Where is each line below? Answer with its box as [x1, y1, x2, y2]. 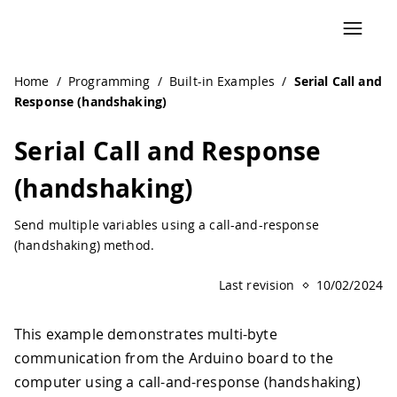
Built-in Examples [168, 73, 276, 90]
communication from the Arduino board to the [14, 348, 333, 368]
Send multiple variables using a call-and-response [14, 216, 319, 233]
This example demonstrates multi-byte [14, 324, 277, 344]
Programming [67, 73, 151, 90]
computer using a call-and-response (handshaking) [14, 372, 361, 392]
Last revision [218, 276, 295, 293]
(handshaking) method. [14, 237, 154, 253]
